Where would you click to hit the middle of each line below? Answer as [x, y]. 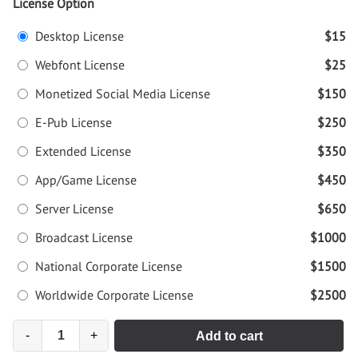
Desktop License [80, 36]
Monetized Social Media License [123, 94]
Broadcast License [84, 238]
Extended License [83, 151]
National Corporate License [109, 267]
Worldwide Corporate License [114, 295]
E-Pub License [74, 123]
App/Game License [86, 180]
